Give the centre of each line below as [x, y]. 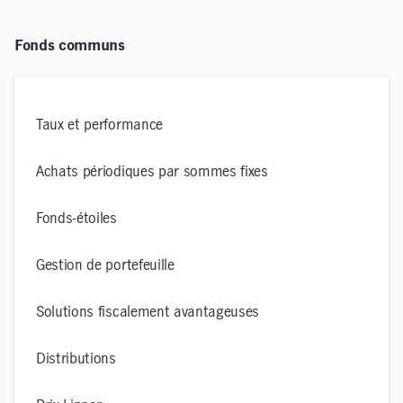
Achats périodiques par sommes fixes [152, 172]
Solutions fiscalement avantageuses [148, 312]
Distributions [76, 359]
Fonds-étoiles [76, 219]
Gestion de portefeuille [105, 265]
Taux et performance [99, 125]
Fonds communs [70, 46]
